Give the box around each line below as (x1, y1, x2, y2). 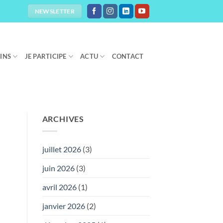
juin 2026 (42, 163, 75, 173)
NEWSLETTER (34, 7, 75, 14)
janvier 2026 (42, 201, 85, 211)
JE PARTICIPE (24, 52, 67, 60)
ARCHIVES (42, 114, 84, 123)
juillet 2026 (42, 144, 81, 154)
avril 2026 (42, 182, 77, 192)
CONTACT (111, 52, 144, 60)
